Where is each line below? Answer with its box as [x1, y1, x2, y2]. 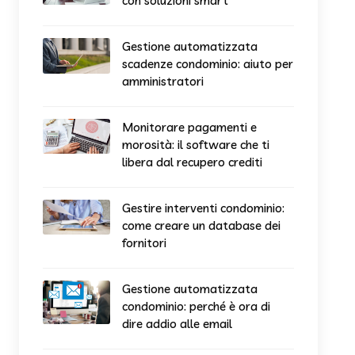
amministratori [122, 73, 204, 89]
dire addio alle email [122, 315, 233, 331]
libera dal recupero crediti [122, 154, 263, 170]
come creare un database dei [122, 217, 281, 233]
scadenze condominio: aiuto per [122, 55, 294, 71]
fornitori [122, 235, 167, 250]
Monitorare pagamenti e [122, 119, 258, 135]
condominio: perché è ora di [122, 298, 271, 314]
